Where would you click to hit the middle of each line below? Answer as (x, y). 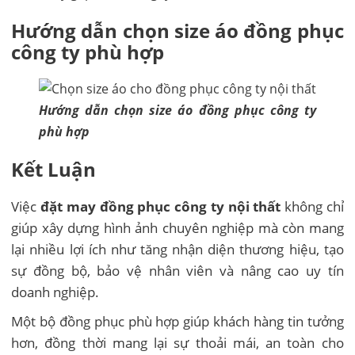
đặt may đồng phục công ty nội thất (161, 207)
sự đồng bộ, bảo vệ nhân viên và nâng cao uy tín (177, 271)
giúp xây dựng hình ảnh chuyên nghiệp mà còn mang (177, 228)
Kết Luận (54, 170)
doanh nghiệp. (55, 292)
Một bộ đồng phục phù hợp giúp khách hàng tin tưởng (177, 322)
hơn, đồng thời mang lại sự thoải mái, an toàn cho (177, 343)
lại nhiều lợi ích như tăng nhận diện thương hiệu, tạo (177, 250)
